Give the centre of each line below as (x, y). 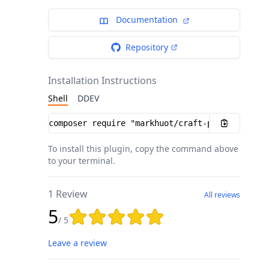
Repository (147, 47)
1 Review (68, 194)
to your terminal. (82, 161)
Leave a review (77, 243)
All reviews (222, 195)
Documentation (147, 20)
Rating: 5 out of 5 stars (119, 214)
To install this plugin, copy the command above (143, 149)
